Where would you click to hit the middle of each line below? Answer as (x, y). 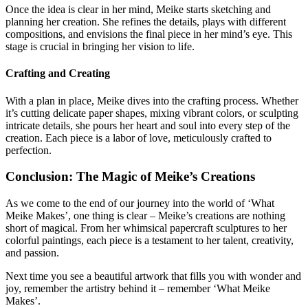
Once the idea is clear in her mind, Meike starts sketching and (138, 10)
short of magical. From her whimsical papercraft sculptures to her (146, 228)
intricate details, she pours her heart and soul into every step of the (148, 125)
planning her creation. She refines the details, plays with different (146, 22)
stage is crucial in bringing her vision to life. (100, 47)
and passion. (32, 253)
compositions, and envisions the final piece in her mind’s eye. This (149, 34)
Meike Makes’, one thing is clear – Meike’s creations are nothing (145, 216)
